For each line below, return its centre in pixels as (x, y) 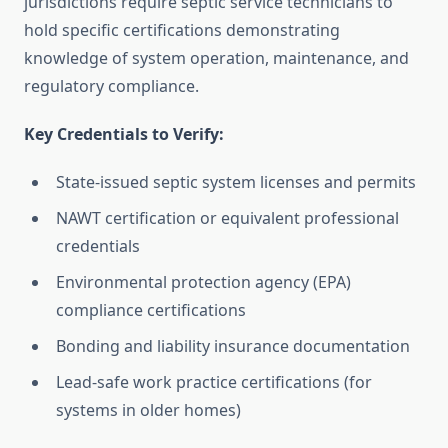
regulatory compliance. (111, 86)
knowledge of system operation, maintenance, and (216, 58)
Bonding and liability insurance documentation (233, 346)
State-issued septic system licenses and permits (236, 182)
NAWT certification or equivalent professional (227, 218)
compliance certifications (151, 310)
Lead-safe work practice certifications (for (214, 382)
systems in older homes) (148, 410)
